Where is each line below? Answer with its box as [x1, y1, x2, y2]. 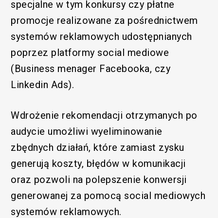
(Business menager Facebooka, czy [11, 63, 171, 75]
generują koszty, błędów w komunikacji [11, 158, 186, 170]
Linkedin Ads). [11, 79, 74, 91]
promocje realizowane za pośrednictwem [11, 15, 198, 27]
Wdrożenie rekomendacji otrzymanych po [11, 109, 198, 122]
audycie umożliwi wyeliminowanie [11, 126, 163, 138]
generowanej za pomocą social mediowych [11, 190, 206, 202]
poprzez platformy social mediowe [11, 47, 169, 59]
